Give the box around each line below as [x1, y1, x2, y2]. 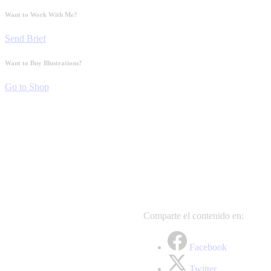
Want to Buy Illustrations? [5, 59, 82, 67]
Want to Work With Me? [5, 10, 77, 18]
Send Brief [5, 33, 46, 44]
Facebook [189, 241, 227, 252]
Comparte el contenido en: [143, 210, 244, 221]
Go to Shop [5, 81, 49, 92]
